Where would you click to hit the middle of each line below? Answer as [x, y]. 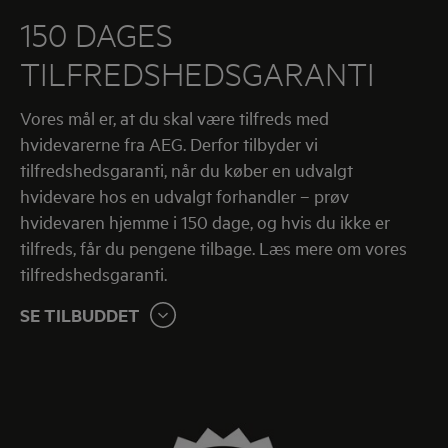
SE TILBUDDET [80, 314]
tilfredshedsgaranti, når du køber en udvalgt [186, 169]
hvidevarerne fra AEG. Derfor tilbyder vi [169, 143]
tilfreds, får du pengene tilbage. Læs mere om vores [213, 247]
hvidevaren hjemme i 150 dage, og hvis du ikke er [205, 221]
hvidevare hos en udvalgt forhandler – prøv [184, 195]
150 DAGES [96, 34]
